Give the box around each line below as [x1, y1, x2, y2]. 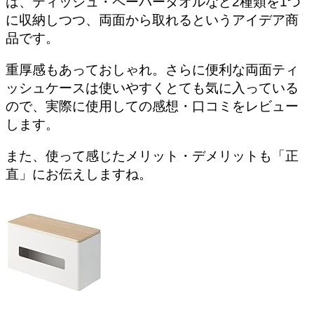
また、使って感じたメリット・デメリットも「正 [6, 149, 299, 164]
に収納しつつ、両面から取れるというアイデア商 [6, 12, 299, 27]
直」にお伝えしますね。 [6, 167, 152, 182]
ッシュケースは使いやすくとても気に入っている [6, 80, 299, 95]
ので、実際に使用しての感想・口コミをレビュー [6, 98, 299, 114]
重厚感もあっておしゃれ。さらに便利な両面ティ [6, 62, 299, 77]
